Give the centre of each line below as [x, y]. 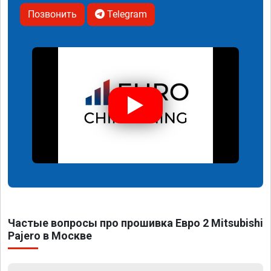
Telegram [126, 15]
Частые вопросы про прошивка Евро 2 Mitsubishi [135, 223]
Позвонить [52, 15]
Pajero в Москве [50, 236]
